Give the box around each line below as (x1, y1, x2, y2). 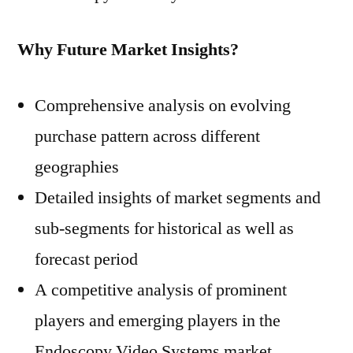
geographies (35, 156, 119, 178)
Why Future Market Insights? (17, 39, 239, 61)
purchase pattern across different (35, 125, 260, 147)
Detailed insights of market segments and (35, 187, 321, 209)
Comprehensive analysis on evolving (35, 95, 291, 117)
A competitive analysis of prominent (35, 279, 287, 301)
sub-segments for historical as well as (35, 217, 294, 240)
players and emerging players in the (35, 310, 281, 332)
